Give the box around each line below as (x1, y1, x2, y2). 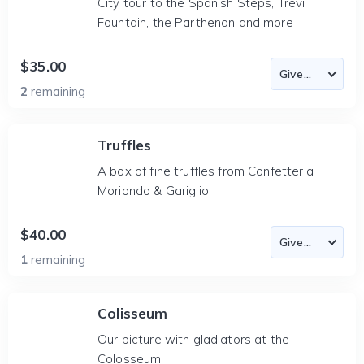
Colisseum (97, 305, 168, 322)
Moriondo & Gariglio (97, 183, 209, 198)
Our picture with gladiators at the (97, 331, 290, 347)
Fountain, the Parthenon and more (97, 15, 293, 30)
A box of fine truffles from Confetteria (97, 163, 314, 179)
